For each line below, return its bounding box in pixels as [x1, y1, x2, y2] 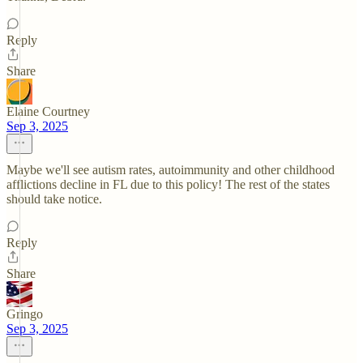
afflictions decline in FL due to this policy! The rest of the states [6, 177, 330, 191]
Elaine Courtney [6, 105, 90, 118]
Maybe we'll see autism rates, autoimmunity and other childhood [6, 163, 335, 177]
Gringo [6, 307, 43, 321]
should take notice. [6, 192, 102, 206]
